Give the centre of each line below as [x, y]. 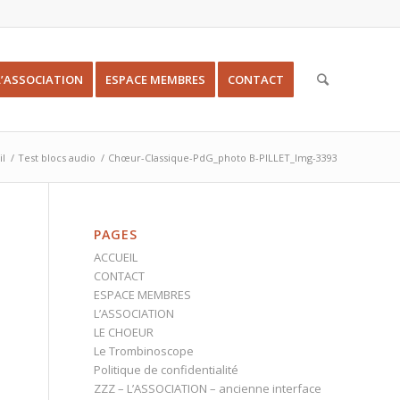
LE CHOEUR [124, 332]
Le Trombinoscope [144, 351]
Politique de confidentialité [167, 370]
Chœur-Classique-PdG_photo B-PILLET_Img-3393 [223, 158]
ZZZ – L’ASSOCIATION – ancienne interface [208, 388]
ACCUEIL [116, 257]
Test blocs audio [57, 158]
